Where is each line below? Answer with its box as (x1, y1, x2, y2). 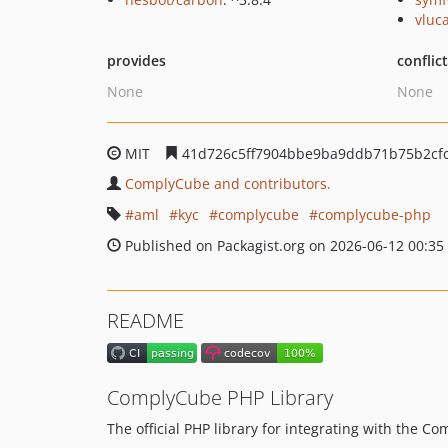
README (107, 307, 184, 334)
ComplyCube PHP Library (107, 384, 333, 412)
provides (107, 51, 166, 70)
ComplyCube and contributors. (125, 174, 331, 193)
